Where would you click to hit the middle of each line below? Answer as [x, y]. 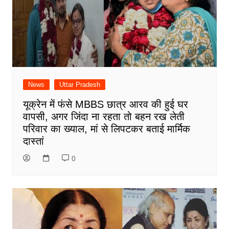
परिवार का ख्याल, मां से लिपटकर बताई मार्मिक [106, 129]
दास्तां [33, 141]
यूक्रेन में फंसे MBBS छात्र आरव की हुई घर [105, 104]
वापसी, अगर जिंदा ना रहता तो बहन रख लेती [104, 116]
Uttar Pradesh [79, 84]
